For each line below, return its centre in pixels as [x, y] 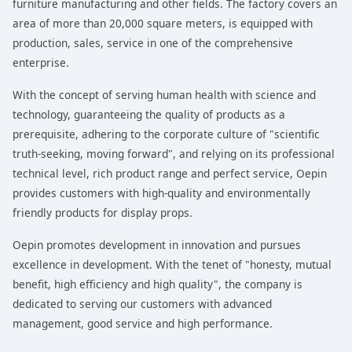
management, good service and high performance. [143, 323]
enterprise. [41, 62]
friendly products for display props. [103, 213]
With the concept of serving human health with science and [164, 95]
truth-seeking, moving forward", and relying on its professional [174, 154]
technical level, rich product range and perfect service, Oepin [170, 173]
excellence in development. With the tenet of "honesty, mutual [172, 264]
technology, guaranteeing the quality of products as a [149, 114]
